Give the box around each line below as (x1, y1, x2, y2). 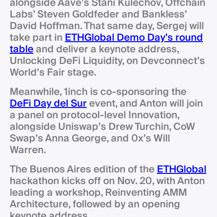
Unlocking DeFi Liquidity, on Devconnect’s (10, 52, 205, 69)
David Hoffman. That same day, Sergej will (10, 17, 204, 34)
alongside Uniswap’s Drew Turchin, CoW (10, 118, 195, 135)
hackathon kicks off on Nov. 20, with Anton (10, 172, 205, 189)
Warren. (10, 141, 46, 158)
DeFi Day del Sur (10, 95, 87, 112)
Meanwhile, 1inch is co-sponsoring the (10, 83, 186, 100)
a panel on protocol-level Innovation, (10, 107, 179, 124)
